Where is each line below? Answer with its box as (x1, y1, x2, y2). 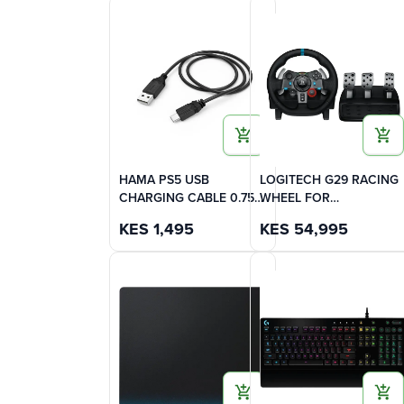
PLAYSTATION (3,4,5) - (259, 208, 385, 225)
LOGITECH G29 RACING (259, 172, 399, 188)
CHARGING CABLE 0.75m (119, 190, 265, 207)
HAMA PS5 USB (119, 172, 209, 188)
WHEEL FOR (259, 190, 330, 207)
